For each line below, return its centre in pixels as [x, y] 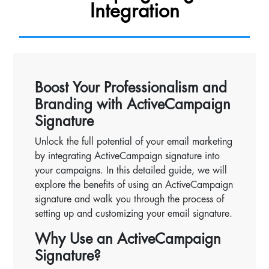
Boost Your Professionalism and [131, 87]
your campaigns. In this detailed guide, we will [131, 170]
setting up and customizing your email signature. [134, 213]
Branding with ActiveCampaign [133, 104]
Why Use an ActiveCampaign [128, 239]
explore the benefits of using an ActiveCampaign [134, 185]
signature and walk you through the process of [130, 199]
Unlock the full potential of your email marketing [134, 141]
